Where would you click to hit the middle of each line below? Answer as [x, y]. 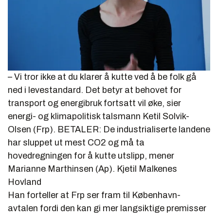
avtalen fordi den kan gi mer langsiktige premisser [107, 208]
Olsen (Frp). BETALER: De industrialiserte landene [109, 129]
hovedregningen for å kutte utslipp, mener [91, 155]
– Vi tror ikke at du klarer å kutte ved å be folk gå [102, 77]
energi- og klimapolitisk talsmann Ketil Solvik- [99, 116]
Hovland [25, 182]
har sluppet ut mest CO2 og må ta [76, 142]
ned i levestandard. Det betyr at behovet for [95, 90]
